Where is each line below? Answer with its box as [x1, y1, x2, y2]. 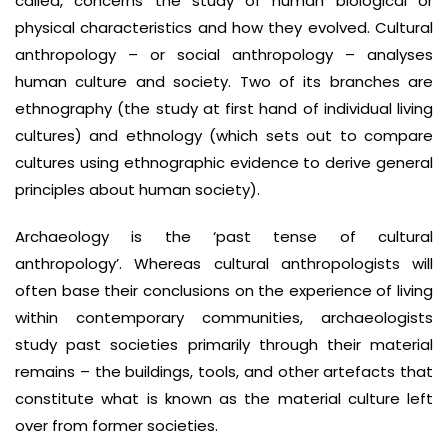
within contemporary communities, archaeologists [15, 307, 433, 328]
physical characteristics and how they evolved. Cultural [15, 17, 433, 38]
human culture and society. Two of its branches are [15, 71, 433, 92]
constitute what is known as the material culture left [15, 388, 433, 409]
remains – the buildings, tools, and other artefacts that [15, 361, 433, 382]
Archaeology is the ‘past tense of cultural [15, 226, 433, 247]
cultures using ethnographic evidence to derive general [15, 152, 433, 173]
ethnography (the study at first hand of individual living [15, 98, 433, 119]
